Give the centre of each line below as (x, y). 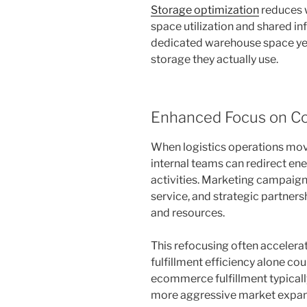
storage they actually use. (214, 60)
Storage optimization (205, 10)
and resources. (188, 212)
